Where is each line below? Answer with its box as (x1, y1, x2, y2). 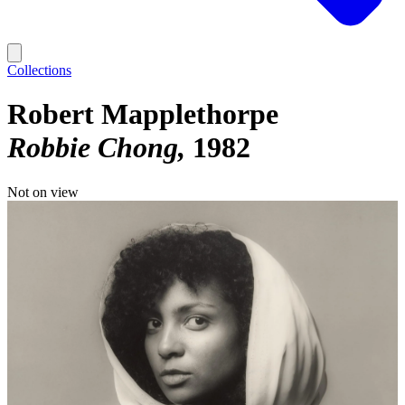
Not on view (7, 184, 79, 200)
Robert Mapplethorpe (7, 98, 278, 131)
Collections (7, 62, 71, 78)
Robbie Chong (7, 131, 178, 165)
